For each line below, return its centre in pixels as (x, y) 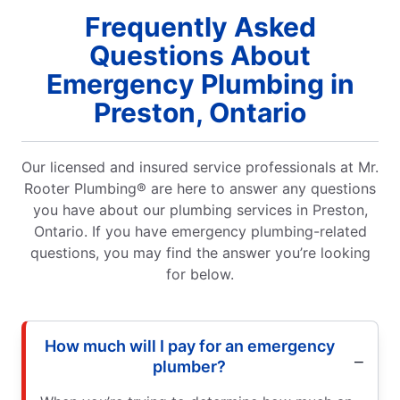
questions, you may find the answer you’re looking (200, 253)
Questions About (200, 56)
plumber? (189, 367)
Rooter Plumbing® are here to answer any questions (200, 189)
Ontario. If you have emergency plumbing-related (200, 232)
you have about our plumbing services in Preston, (200, 210)
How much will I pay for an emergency (189, 346)
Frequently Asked (200, 27)
